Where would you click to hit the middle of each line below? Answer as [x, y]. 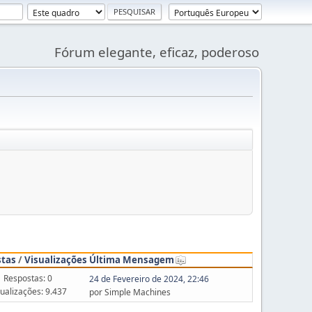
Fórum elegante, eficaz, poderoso [157, 52]
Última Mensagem [131, 259]
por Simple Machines [130, 292]
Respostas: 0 [28, 278]
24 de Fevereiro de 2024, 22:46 [149, 279]
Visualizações [55, 259]
